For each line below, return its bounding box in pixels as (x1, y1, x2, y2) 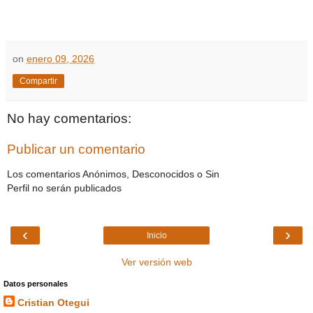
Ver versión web (121, 256, 192, 268)
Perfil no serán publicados (7, 182, 122, 194)
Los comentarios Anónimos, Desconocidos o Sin (7, 168, 219, 180)
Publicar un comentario (7, 141, 145, 156)
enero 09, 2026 (27, 53, 94, 65)
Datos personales (3, 279, 68, 288)
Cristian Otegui (17, 296, 89, 308)
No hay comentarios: (7, 111, 131, 126)
